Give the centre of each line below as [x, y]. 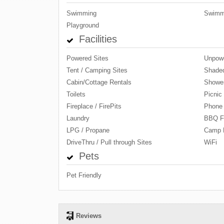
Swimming [81, 13]
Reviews [89, 216]
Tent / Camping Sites [97, 70]
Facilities [96, 39]
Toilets [76, 94]
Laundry [78, 118]
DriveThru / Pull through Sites [109, 142]
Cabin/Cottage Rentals [99, 82]
